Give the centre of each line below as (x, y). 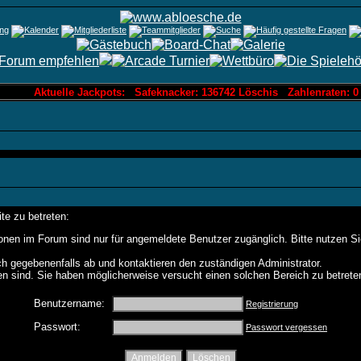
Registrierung (272, 304)
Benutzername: (69, 303)
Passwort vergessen (286, 327)
